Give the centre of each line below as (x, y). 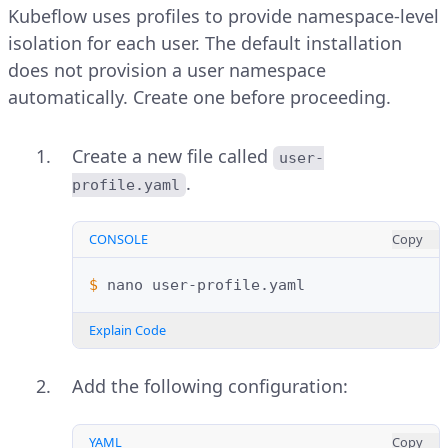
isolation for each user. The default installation (205, 43)
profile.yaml (126, 185)
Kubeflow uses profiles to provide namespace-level (223, 16)
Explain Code (127, 330)
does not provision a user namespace (167, 70)
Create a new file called (172, 156)
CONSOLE (118, 239)
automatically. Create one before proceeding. (199, 97)
